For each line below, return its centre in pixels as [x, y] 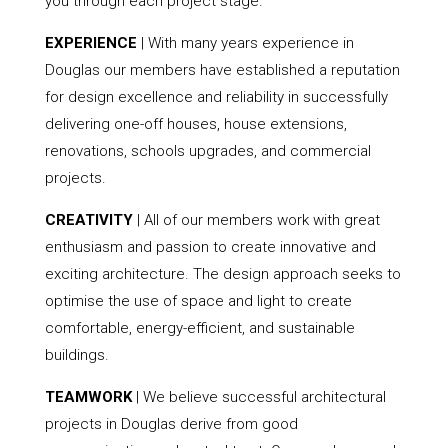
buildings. [76, 354]
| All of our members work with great [256, 219]
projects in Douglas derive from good [171, 423]
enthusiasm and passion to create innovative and [210, 246]
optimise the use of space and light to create [198, 300]
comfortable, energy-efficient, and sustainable [199, 327]
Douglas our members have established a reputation [222, 69]
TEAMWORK [88, 396]
